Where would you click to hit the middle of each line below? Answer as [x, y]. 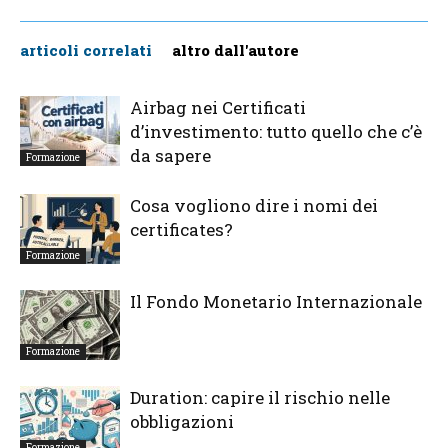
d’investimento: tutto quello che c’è [276, 132]
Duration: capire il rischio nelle [260, 398]
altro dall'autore [235, 50]
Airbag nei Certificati [218, 108]
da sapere [170, 156]
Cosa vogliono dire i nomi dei [254, 206]
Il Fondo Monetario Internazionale [276, 302]
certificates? [181, 230]
